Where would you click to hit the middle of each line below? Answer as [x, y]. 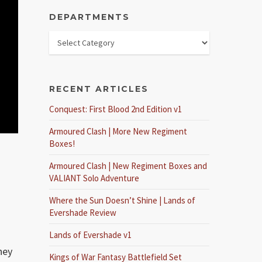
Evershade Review [83, 213]
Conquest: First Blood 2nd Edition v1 [116, 109]
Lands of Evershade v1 [91, 235]
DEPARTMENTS [90, 17]
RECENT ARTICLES [99, 89]
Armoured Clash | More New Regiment [118, 131]
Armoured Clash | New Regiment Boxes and [128, 166]
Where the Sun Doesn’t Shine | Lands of [123, 200]
